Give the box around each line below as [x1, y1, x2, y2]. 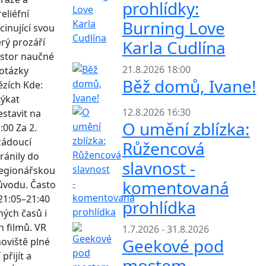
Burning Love [122, 17, 225, 40]
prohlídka [122, 196, 196, 219]
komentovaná [122, 176, 229, 199]
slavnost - [122, 157, 195, 180]
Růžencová [122, 137, 205, 160]
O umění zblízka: [122, 118, 250, 141]
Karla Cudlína [122, 36, 226, 59]
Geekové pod [122, 235, 224, 258]
